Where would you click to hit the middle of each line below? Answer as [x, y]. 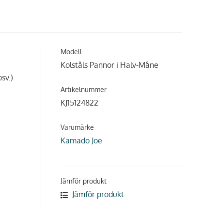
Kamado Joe [81, 140]
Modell [71, 52]
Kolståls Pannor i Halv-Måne [109, 65]
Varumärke [77, 127]
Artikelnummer [84, 89]
